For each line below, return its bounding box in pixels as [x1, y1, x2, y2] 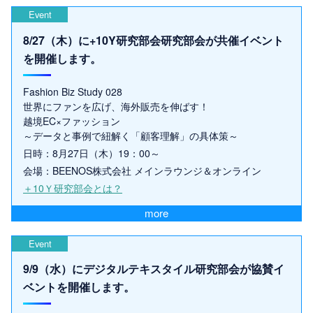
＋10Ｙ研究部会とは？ [23, 180, 122, 195]
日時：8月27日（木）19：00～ [23, 145, 160, 160]
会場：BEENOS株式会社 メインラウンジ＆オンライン [23, 163, 261, 177]
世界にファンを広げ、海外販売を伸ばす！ [23, 99, 209, 113]
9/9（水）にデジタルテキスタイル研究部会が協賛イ [23, 261, 284, 277]
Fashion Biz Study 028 [23, 84, 122, 99]
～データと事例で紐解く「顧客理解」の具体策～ [23, 128, 238, 143]
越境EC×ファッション [23, 113, 120, 128]
